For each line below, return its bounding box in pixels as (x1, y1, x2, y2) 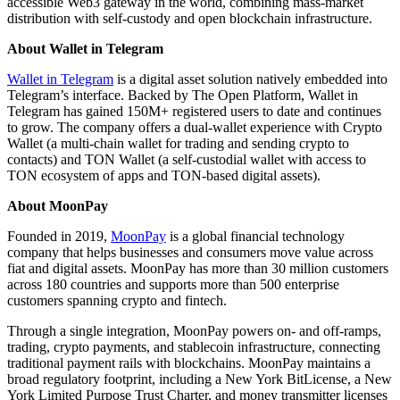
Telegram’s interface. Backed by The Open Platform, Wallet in (7, 87, 358, 103)
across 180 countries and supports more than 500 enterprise (7, 276, 339, 292)
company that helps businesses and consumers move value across (7, 244, 373, 260)
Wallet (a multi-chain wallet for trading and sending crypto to (7, 135, 349, 151)
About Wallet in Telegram (7, 40, 163, 56)
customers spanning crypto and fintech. (7, 292, 227, 308)
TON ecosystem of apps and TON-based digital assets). (7, 167, 321, 183)
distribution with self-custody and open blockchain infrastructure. (7, 10, 372, 26)
